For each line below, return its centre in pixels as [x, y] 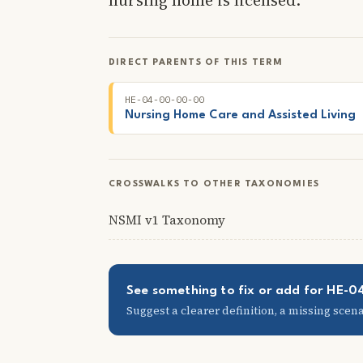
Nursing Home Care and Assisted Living [240, 115]
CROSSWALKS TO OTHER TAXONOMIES [214, 184]
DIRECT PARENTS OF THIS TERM [196, 62]
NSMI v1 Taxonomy [167, 220]
